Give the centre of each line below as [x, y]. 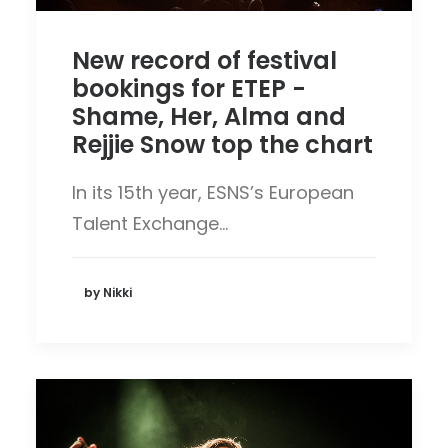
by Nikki [108, 293]
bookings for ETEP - [189, 88]
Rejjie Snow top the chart [222, 144]
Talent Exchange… [150, 223]
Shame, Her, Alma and [209, 116]
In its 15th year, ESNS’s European [213, 192]
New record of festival [204, 60]
